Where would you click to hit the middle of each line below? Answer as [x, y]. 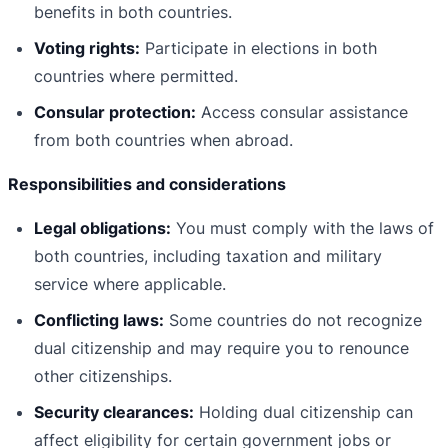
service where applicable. [130, 284]
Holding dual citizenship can [303, 412]
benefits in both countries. [133, 12]
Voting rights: [87, 48]
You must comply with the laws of [302, 228]
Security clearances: [114, 412]
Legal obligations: [102, 228]
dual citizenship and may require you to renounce [221, 348]
